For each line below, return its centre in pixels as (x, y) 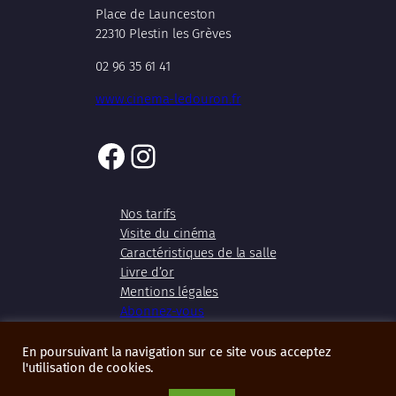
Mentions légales (169, 292)
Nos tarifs (148, 214)
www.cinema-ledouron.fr (168, 99)
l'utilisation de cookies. (88, 368)
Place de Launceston (156, 15)
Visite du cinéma (168, 234)
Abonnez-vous (162, 312)
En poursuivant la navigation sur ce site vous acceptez (176, 352)
